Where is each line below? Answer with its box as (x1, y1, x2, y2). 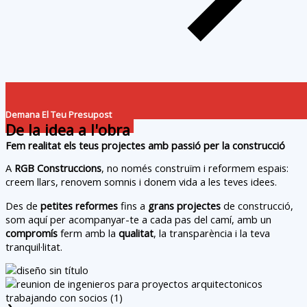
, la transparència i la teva (153, 225, 270, 240)
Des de (5, 198, 40, 212)
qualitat (119, 225, 153, 240)
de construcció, (221, 198, 293, 212)
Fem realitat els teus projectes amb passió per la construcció (5, 138, 285, 152)
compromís (5, 225, 58, 240)
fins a (118, 198, 148, 212)
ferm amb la (58, 225, 119, 240)
